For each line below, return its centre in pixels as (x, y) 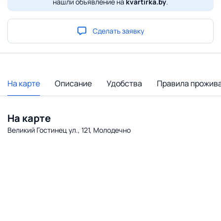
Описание (73, 83)
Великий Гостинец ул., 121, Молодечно (69, 130)
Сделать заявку (118, 31)
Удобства (124, 83)
